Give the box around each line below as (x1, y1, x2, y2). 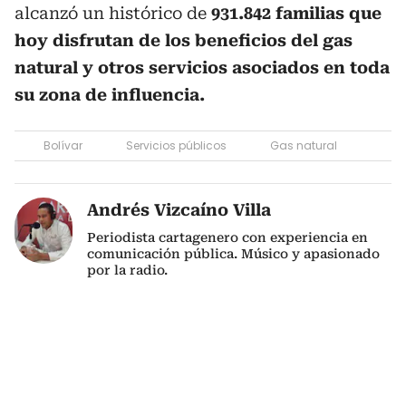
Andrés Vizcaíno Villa (87, 200, 271, 219)
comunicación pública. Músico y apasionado (87, 246, 380, 261)
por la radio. (87, 263, 168, 277)
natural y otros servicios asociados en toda (14, 58, 390, 77)
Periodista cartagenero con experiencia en (87, 230, 368, 245)
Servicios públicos (126, 138, 227, 153)
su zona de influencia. (14, 85, 205, 104)
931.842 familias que (211, 4, 382, 23)
